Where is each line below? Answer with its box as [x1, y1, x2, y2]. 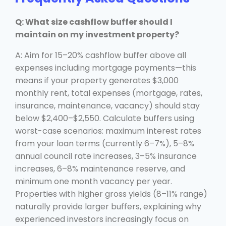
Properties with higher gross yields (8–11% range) [15, 188, 207, 200]
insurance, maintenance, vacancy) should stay [15, 99, 200, 111]
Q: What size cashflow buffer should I [15, 16, 173, 28]
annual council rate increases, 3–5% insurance [15, 150, 197, 162]
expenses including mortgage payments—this [15, 62, 196, 74]
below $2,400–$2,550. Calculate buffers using [15, 112, 194, 124]
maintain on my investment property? [15, 28, 179, 40]
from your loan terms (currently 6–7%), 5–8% [15, 137, 194, 149]
